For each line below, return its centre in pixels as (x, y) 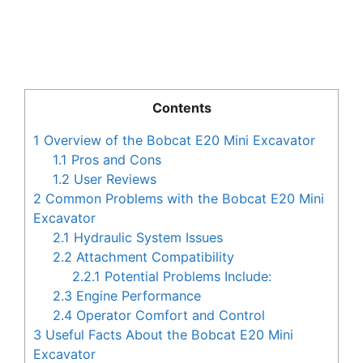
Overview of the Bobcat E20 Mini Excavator (177, 141)
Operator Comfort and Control (169, 316)
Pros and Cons (115, 160)
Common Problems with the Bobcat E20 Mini (183, 199)
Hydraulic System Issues (147, 238)
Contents (181, 108)
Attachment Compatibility (154, 257)
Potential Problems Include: (186, 277)
